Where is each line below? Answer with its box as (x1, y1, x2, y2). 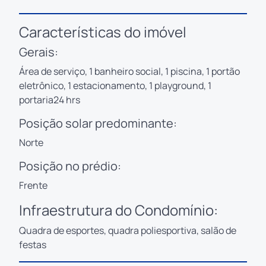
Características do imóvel (19, 21, 186, 42)
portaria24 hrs (19, 93, 80, 106)
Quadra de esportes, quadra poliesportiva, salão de (19, 223, 236, 237)
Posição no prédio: (19, 157, 121, 174)
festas (19, 237, 46, 251)
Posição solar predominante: (19, 115, 177, 131)
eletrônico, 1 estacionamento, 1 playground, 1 (19, 78, 211, 92)
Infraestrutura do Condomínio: (19, 199, 218, 220)
